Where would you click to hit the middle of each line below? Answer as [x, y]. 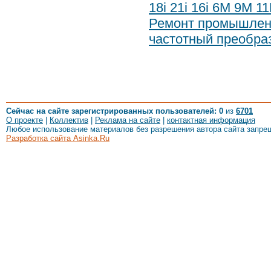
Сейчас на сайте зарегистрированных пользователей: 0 [115, 111]
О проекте [24, 120]
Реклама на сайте [128, 120]
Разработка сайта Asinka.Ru [58, 138]
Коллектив [69, 120]
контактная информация [211, 120]
